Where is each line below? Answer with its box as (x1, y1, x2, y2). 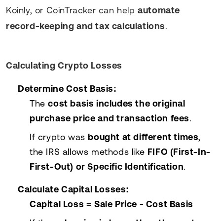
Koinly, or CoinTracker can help (6, 4, 138, 15)
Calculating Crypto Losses (6, 60, 122, 71)
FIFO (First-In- (147, 146, 211, 157)
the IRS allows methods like (30, 146, 147, 157)
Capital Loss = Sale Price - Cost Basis (30, 198, 193, 209)
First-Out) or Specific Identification (30, 161, 184, 172)
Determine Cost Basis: (18, 83, 117, 94)
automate (138, 4, 181, 15)
